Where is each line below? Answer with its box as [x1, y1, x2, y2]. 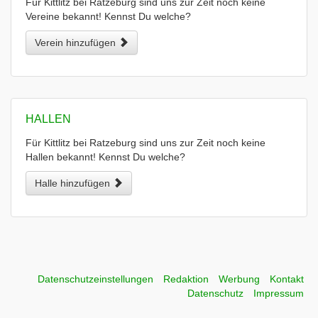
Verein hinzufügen [35, 37, 119, 48]
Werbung [219, 273, 260, 285]
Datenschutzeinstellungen [38, 273, 153, 285]
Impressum [253, 287, 304, 299]
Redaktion [163, 273, 209, 285]
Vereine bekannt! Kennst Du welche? [26, 11, 191, 22]
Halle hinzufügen [35, 177, 113, 189]
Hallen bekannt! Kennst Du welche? [26, 151, 185, 163]
